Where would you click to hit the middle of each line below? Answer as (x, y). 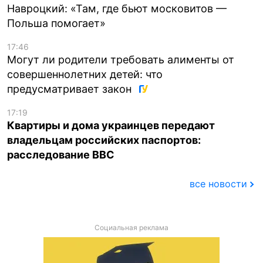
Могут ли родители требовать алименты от (121, 59)
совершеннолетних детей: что (85, 74)
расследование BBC (61, 154)
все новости (218, 184)
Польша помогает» (56, 23)
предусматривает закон (71, 89)
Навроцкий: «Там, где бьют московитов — (117, 8)
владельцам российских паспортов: (104, 140)
